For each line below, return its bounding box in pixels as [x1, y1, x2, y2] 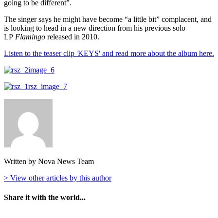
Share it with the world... [4, 193, 86, 201]
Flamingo [15, 33, 45, 41]
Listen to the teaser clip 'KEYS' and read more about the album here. [4, 49, 214, 58]
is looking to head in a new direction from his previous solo [4, 24, 185, 33]
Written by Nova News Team [4, 157, 94, 166]
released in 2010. [45, 33, 99, 41]
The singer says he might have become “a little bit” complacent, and [4, 15, 212, 24]
